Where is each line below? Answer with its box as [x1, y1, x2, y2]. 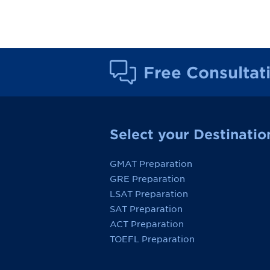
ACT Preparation [110, 219, 184, 230]
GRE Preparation [110, 174, 185, 184]
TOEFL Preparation [110, 234, 195, 245]
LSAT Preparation [110, 189, 188, 199]
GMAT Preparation [110, 159, 192, 169]
